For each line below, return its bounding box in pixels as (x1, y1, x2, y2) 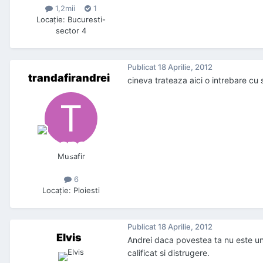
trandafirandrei (28, 72, 110, 85)
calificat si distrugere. (127, 248, 210, 258)
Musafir (57, 151, 85, 161)
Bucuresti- (68, 15, 106, 25)
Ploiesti (73, 186, 100, 195)
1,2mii (53, 4, 75, 14)
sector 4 (56, 26, 86, 36)
